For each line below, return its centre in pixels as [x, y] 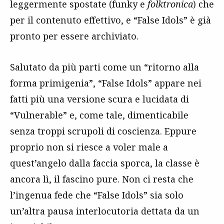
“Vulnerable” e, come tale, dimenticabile [99, 115]
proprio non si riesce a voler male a [89, 147]
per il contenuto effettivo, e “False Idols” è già [110, 20]
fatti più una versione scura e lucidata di [99, 99]
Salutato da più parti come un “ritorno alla [104, 67]
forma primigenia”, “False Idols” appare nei [106, 83]
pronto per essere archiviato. [74, 36]
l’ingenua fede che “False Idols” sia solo [97, 195]
